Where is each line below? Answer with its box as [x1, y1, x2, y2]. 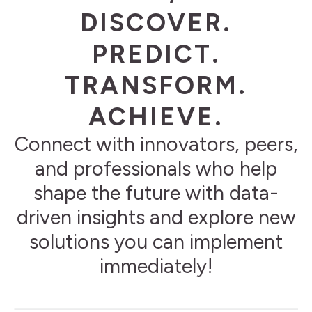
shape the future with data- [33, 180, 279, 205]
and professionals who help [35, 156, 277, 180]
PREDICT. [91, 38, 221, 69]
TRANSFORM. [65, 70, 247, 100]
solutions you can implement [29, 229, 283, 253]
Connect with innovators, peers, [14, 132, 298, 156]
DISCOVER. [80, 7, 232, 38]
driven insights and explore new [16, 205, 296, 229]
